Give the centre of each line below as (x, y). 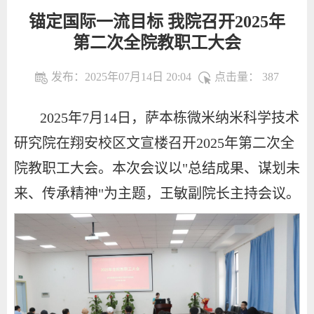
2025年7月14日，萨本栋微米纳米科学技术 (170, 118)
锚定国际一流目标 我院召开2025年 (157, 21)
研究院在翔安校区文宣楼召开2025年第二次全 (154, 143)
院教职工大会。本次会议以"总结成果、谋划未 (157, 169)
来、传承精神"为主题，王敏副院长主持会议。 (157, 194)
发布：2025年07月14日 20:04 (121, 76)
